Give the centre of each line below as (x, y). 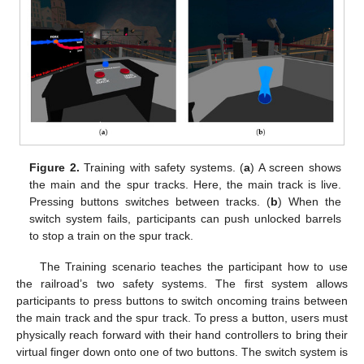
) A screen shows (296, 167)
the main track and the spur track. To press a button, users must (182, 317)
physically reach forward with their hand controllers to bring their (182, 334)
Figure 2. (54, 167)
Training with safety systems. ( (162, 167)
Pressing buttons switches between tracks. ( (150, 201)
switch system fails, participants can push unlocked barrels (185, 218)
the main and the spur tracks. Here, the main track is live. (185, 184)
